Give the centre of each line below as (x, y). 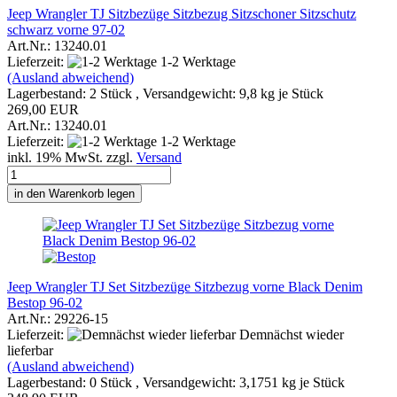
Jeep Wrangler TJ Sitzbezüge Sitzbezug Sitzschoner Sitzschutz (182, 13)
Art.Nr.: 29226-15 (58, 318)
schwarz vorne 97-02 (66, 29)
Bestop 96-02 (45, 302)
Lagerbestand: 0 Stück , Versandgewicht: (123, 382)
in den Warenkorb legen (74, 193)
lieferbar (30, 350)
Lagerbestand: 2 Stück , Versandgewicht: (123, 93)
